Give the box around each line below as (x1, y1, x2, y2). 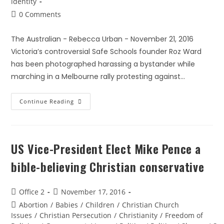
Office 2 (19, 187, 45, 196)
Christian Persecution (39, 210, 112, 220)
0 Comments (19, 9, 61, 19)
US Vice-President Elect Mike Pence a (11, 139, 201, 157)
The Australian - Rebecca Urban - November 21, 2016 (11, 34, 194, 44)
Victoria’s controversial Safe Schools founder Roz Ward (11, 46, 202, 56)
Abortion (19, 200, 48, 209)
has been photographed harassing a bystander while (11, 59, 195, 69)
